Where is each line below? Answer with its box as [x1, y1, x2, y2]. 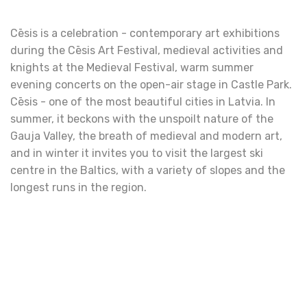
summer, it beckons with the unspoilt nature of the [10, 112, 273, 125]
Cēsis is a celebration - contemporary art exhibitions [10, 27, 280, 40]
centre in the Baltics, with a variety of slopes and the [10, 164, 285, 177]
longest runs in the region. [10, 181, 147, 194]
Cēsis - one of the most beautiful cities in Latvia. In [10, 95, 275, 108]
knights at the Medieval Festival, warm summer [10, 61, 254, 74]
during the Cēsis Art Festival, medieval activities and [10, 44, 283, 57]
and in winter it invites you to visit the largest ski [10, 147, 263, 160]
